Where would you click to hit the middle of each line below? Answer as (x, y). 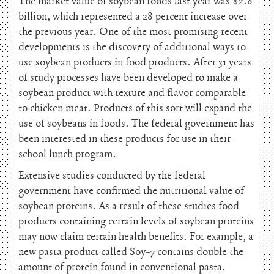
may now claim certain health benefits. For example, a (136, 237)
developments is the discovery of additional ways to (132, 47)
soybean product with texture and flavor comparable (132, 93)
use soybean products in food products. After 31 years (135, 62)
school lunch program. (67, 154)
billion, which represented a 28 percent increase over (133, 17)
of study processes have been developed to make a (128, 78)
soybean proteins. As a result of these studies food (129, 206)
